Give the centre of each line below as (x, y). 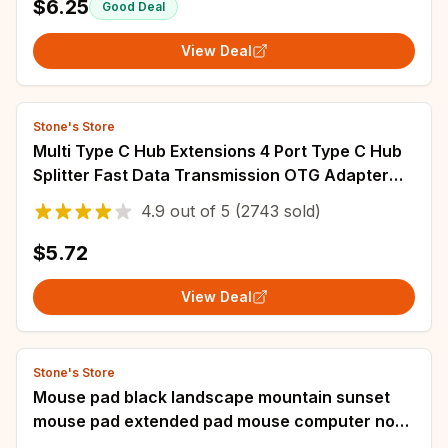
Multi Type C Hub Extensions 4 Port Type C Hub (217, 151)
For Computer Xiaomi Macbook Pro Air (183, 199)
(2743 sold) (275, 211)
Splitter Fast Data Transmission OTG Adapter (211, 175)
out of (193, 211)
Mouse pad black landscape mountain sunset (211, 397)
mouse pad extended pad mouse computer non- (222, 421)
